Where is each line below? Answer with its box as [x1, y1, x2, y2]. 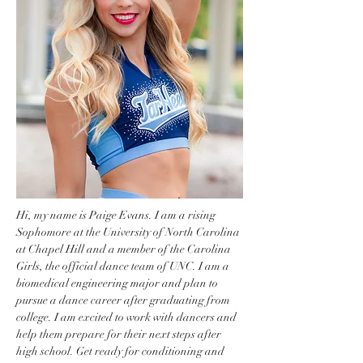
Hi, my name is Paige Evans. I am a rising [16, 207, 218, 222]
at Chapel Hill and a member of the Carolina [16, 241, 233, 256]
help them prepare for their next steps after [16, 327, 224, 341]
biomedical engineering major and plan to [16, 275, 220, 290]
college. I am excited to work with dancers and [16, 310, 239, 324]
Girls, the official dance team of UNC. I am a [16, 258, 232, 273]
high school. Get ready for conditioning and [16, 344, 227, 358]
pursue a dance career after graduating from [16, 293, 233, 307]
